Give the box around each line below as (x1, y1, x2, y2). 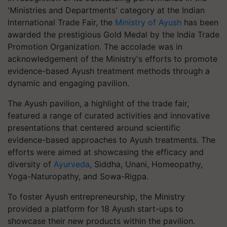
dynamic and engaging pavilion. (8, 78, 129, 88)
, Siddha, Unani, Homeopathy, (90, 159, 203, 169)
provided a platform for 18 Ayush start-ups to (8, 204, 183, 214)
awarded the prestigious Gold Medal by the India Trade (8, 29, 219, 40)
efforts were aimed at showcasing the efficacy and (8, 147, 204, 157)
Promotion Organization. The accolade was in (8, 42, 182, 52)
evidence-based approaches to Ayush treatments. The (8, 135, 215, 145)
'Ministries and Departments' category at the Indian (8, 5, 205, 15)
